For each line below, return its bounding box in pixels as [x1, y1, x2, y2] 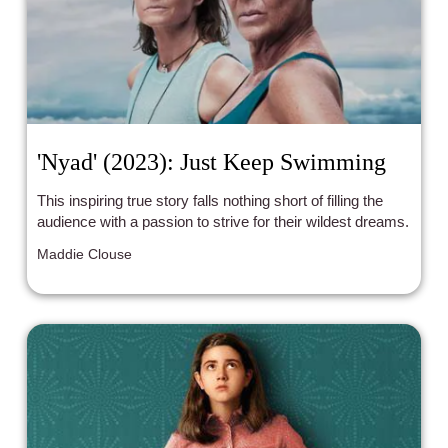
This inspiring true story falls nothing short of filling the [37, 192, 384, 210]
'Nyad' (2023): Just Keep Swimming [37, 149, 387, 176]
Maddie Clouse [37, 246, 133, 263]
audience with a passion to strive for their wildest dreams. [37, 213, 410, 231]
